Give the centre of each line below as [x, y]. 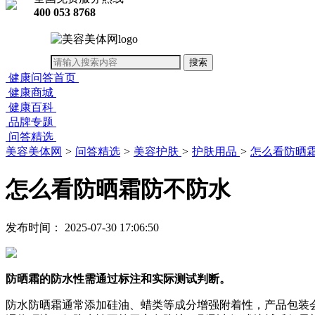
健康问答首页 [42, 78]
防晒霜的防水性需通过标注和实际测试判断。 [118, 278]
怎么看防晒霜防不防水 [118, 189]
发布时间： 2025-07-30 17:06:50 [82, 227]
